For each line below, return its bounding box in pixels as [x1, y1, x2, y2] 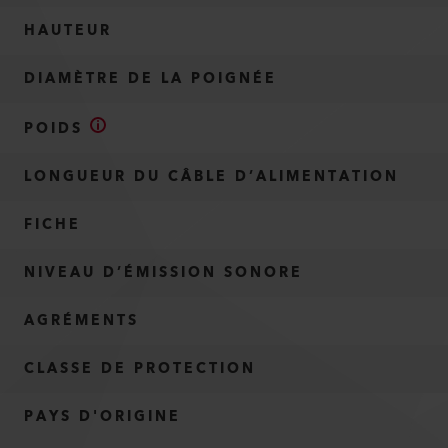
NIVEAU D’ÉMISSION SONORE [24, 261, 303, 285]
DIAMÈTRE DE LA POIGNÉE [24, 67, 277, 91]
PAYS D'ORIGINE [24, 405, 181, 429]
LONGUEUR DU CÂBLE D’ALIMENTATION [24, 165, 399, 189]
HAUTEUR [24, 19, 112, 43]
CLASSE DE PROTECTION [24, 357, 256, 381]
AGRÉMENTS [24, 309, 139, 333]
